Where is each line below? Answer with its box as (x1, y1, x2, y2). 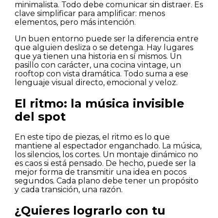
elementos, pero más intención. (15, 18, 136, 27)
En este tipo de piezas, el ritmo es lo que (15, 132, 170, 142)
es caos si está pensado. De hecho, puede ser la (15, 159, 196, 168)
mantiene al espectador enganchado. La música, (15, 141, 201, 151)
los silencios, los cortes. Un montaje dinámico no (15, 150, 198, 160)
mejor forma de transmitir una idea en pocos (15, 167, 186, 177)
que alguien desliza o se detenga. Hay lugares (15, 43, 193, 53)
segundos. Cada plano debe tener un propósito (15, 176, 199, 186)
